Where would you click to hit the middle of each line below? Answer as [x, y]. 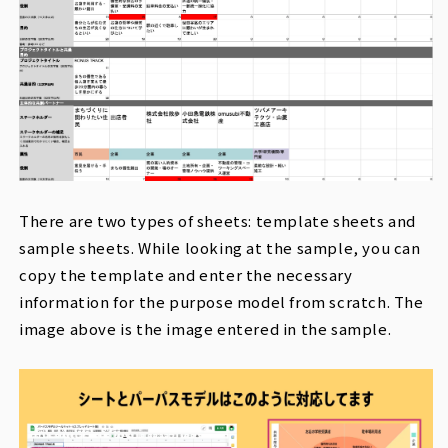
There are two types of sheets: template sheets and [218, 221]
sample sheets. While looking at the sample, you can [220, 248]
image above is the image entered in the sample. [205, 329]
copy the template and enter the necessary [186, 275]
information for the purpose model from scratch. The [221, 302]
